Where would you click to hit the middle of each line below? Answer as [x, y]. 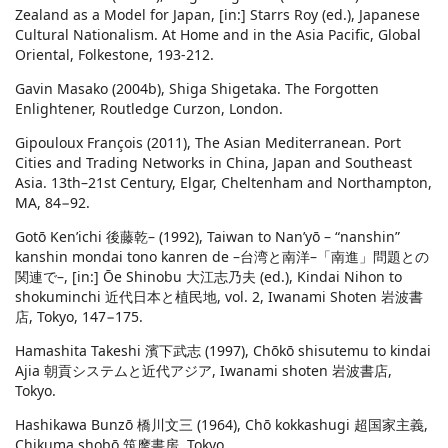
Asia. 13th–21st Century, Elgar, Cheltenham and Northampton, [223, 183]
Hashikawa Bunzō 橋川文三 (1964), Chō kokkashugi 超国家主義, [221, 425]
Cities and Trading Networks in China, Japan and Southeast [213, 163]
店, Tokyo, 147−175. [79, 317]
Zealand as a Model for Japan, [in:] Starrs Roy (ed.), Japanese [217, 15]
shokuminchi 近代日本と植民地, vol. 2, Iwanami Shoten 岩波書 [219, 297]
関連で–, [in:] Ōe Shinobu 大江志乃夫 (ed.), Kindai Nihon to [208, 277]
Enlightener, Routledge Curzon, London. [149, 109]
